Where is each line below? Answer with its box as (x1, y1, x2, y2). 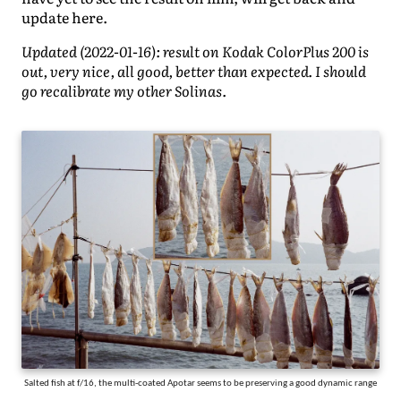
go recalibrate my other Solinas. (21, 80, 226, 102)
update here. (21, 6, 107, 29)
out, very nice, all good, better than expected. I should (21, 60, 366, 82)
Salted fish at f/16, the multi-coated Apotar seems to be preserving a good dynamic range (24, 377, 377, 388)
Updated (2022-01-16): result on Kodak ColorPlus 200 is (21, 40, 369, 63)
